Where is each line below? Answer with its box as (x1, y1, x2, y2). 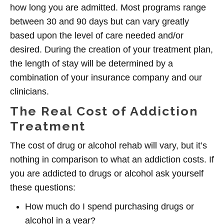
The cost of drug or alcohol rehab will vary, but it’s (10, 140, 207, 150)
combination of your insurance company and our (10, 72, 202, 82)
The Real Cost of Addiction (10, 103, 198, 118)
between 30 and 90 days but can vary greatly (10, 16, 189, 26)
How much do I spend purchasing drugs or (25, 201, 194, 211)
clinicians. (10, 86, 49, 96)
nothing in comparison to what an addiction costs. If (10, 154, 214, 164)
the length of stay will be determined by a (10, 58, 173, 68)
